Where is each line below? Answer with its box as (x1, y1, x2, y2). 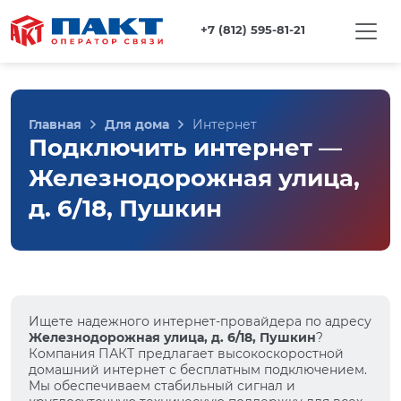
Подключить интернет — (29, 133, 342, 162)
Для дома (105, 116, 169, 132)
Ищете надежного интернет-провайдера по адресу (29, 313, 371, 329)
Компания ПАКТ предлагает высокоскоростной (29, 346, 344, 362)
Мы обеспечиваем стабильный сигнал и (29, 378, 295, 394)
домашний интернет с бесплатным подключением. (29, 362, 367, 378)
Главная (29, 116, 81, 132)
